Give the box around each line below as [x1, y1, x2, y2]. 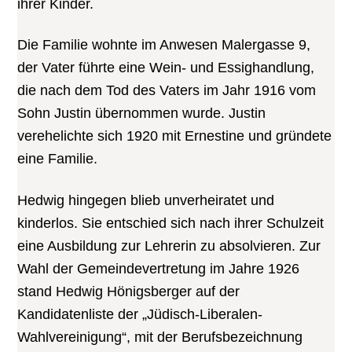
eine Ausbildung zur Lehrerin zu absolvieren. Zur [17, 237, 321, 254]
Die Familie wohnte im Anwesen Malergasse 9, [17, 37, 311, 53]
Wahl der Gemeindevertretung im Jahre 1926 [17, 260, 300, 277]
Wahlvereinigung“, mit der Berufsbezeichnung [17, 328, 303, 345]
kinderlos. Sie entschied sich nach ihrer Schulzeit [17, 214, 324, 231]
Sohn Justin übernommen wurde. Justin [17, 105, 266, 122]
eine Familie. [17, 151, 98, 167]
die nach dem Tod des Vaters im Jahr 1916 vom [17, 82, 317, 99]
